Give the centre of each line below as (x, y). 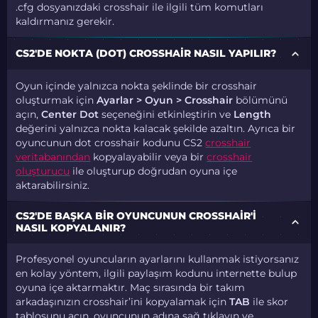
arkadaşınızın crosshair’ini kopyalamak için (123, 302)
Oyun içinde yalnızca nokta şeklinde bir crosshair (137, 86)
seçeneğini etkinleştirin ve (166, 114)
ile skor (269, 302)
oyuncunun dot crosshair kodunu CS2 (111, 142)
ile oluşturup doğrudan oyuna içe (154, 171)
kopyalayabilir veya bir (149, 157)
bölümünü (261, 100)
